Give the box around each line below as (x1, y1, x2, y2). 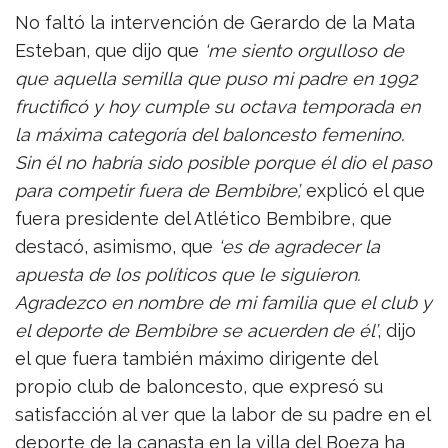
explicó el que (301, 179, 425, 201)
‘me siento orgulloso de (204, 39, 404, 61)
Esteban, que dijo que (15, 39, 204, 61)
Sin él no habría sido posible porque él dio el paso (15, 151, 432, 173)
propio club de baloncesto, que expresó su (15, 375, 383, 397)
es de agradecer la (222, 235, 380, 257)
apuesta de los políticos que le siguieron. (15, 263, 360, 285)
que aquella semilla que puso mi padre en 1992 (15, 67, 417, 89)
